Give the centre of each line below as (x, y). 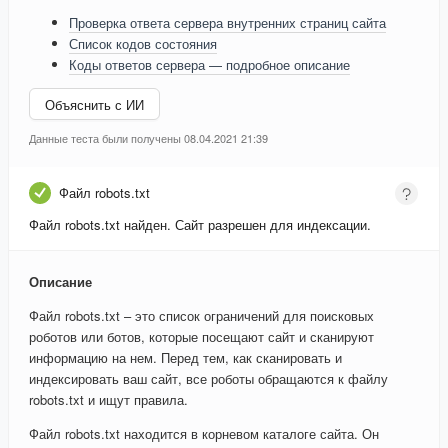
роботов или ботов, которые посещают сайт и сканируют (201, 337)
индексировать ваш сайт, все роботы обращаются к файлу (208, 379)
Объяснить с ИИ (94, 104)
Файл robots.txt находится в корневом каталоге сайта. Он (204, 434)
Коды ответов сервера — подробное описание (209, 65)
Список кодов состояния (143, 44)
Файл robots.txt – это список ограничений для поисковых (201, 316)
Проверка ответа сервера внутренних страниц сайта (227, 23)
